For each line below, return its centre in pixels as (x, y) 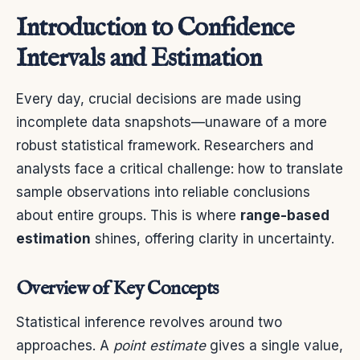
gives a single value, (274, 345)
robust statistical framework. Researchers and (165, 145)
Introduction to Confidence (155, 28)
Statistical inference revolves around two (149, 322)
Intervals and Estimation (139, 59)
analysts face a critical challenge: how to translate (180, 168)
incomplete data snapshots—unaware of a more (172, 122)
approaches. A (65, 345)
